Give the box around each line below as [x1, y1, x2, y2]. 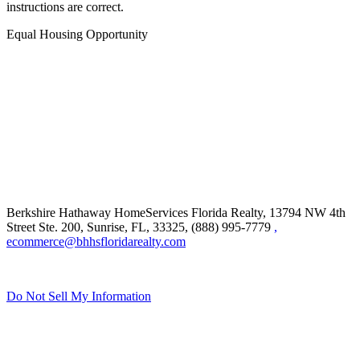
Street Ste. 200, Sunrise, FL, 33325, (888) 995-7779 [6, 220, 274, 235]
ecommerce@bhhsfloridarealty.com [6, 235, 186, 249]
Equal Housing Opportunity [6, 27, 148, 42]
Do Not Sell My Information [6, 289, 151, 304]
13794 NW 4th [266, 206, 346, 220]
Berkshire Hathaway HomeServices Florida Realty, [6, 206, 266, 220]
